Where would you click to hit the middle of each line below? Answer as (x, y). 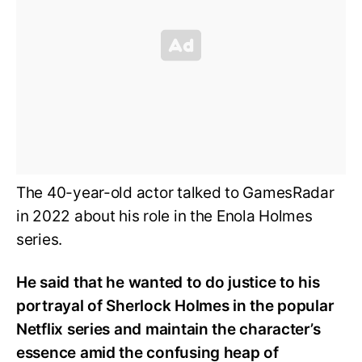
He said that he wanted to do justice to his (168, 282)
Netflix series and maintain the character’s (168, 329)
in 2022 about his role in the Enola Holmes (164, 216)
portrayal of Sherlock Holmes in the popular (175, 305)
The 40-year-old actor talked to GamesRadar (175, 192)
